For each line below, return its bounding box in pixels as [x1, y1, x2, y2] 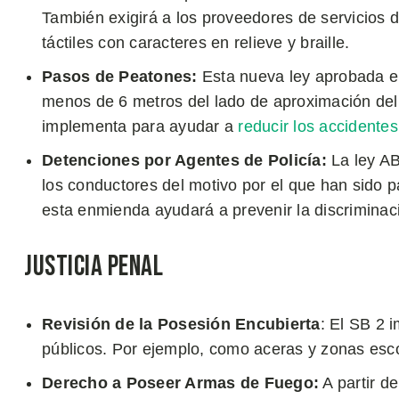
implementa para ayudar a [42, 118, 239, 135]
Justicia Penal [24, 249, 163, 284]
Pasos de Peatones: [42, 68, 202, 85]
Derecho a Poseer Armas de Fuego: [42, 374, 319, 392]
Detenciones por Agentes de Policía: [42, 151, 327, 169]
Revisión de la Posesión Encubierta [42, 315, 321, 333]
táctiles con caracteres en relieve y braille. [42, 34, 350, 52]
